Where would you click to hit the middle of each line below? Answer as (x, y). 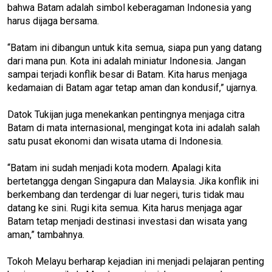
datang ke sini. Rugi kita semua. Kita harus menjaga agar (125, 208)
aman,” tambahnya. (46, 234)
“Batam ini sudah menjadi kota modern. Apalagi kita (114, 168)
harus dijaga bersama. (53, 21)
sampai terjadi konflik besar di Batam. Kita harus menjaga (127, 74)
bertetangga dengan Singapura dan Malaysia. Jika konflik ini (133, 181)
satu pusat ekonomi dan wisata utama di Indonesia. (115, 141)
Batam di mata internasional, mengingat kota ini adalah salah (134, 127)
